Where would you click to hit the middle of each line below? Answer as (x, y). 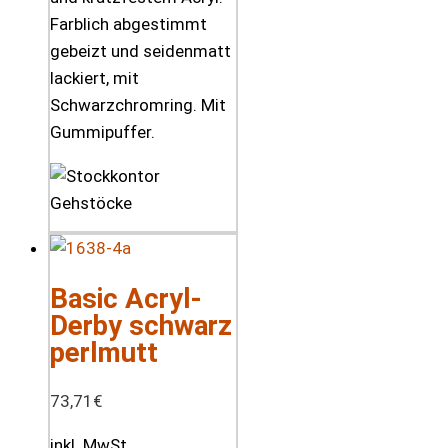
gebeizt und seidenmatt (140, 51)
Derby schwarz (141, 325)
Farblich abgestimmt (128, 24)
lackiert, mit (94, 78)
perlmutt (104, 352)
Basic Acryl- (126, 298)
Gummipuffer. (102, 132)
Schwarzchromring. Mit (138, 105)
